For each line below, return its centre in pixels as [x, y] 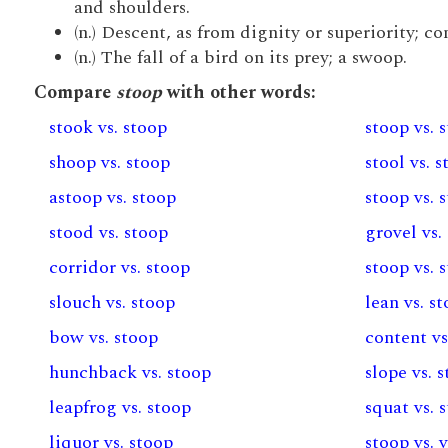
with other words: [238, 92]
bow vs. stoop [103, 337]
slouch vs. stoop [111, 302]
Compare [74, 92]
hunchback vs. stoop [129, 372]
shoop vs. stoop [109, 162]
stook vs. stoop [107, 127]
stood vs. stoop [108, 232]
